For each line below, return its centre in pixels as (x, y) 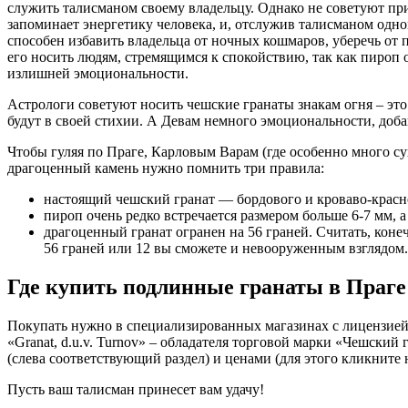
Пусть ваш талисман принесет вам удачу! (136, 390)
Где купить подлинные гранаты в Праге (207, 287)
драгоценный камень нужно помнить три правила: (166, 168)
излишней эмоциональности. (98, 74)
